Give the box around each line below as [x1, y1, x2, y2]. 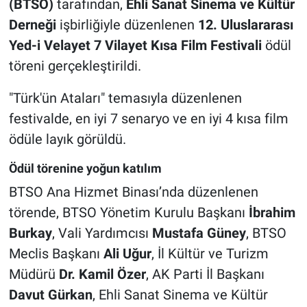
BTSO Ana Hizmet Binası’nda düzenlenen [8, 183, 258, 200]
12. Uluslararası [197, 16, 293, 34]
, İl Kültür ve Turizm [151, 245, 269, 262]
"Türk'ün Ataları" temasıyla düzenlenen [8, 90, 242, 107]
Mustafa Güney [151, 224, 246, 241]
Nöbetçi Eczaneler [36, 25, 136, 39]
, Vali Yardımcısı [51, 224, 152, 241]
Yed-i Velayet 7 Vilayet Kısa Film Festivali [8, 37, 262, 54]
